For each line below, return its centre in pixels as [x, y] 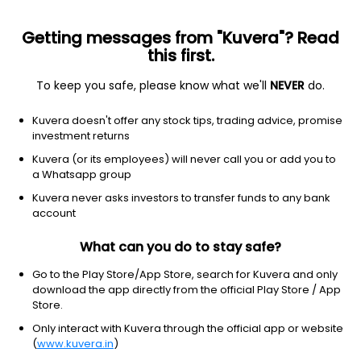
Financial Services [73, 92]
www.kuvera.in [75, 344]
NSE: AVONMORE [55, 181]
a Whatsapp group [82, 174]
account [54, 213]
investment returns [81, 136]
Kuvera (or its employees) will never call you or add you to [184, 159]
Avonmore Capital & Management [134, 135]
